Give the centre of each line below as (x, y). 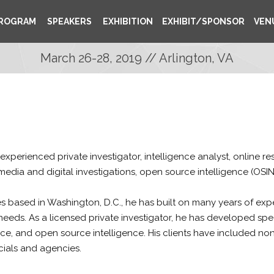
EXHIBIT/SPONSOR (203, 21)
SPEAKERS (68, 21)
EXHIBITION (127, 21)
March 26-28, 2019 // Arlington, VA (137, 58)
